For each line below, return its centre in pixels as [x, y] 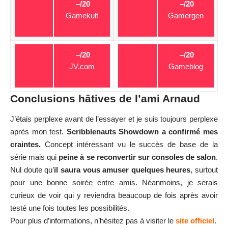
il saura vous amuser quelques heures [122, 169]
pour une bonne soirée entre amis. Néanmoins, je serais [114, 182]
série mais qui [35, 157]
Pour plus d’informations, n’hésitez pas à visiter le [93, 220]
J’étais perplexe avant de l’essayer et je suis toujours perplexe [114, 119]
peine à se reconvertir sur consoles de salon [137, 157]
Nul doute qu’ [32, 169]
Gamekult [82, 16]
